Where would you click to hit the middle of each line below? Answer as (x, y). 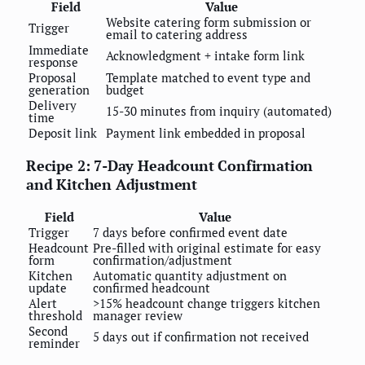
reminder (54, 343)
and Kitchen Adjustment (112, 185)
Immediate (59, 50)
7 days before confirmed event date (190, 233)
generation (59, 90)
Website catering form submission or (209, 22)
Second (48, 331)
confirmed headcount (152, 288)
